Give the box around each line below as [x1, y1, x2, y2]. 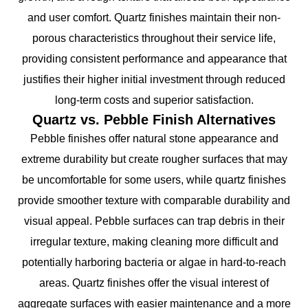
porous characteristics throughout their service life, [32, 32, 276, 44]
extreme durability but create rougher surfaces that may [21, 153, 287, 165]
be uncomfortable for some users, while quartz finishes [22, 173, 286, 186]
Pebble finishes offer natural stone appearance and [30, 132, 278, 144]
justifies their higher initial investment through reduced [23, 73, 285, 85]
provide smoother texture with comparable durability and [18, 194, 290, 206]
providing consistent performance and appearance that [21, 52, 287, 65]
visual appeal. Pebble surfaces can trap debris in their [23, 214, 285, 227]
